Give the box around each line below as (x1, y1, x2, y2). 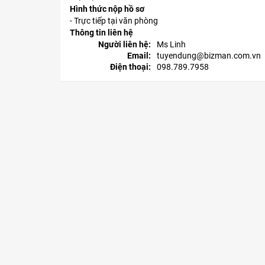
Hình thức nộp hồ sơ (70, 4, 144, 14)
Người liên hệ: (98, 40, 151, 50)
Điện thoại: (109, 62, 151, 72)
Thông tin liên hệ (70, 28, 133, 38)
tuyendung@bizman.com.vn (156, 51, 261, 61)
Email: (127, 51, 151, 61)
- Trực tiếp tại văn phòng (70, 16, 158, 26)
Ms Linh (156, 40, 186, 50)
